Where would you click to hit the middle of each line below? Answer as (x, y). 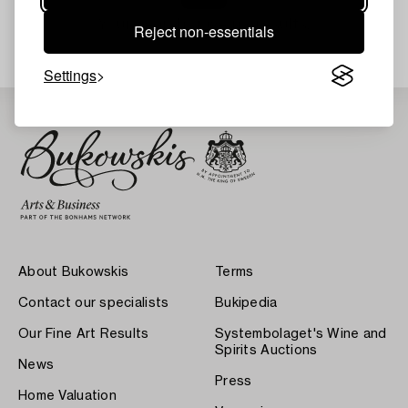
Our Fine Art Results (84, 334)
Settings (70, 75)
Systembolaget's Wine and (301, 334)
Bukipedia (246, 303)
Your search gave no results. (204, 24)
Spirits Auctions (266, 350)
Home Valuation (67, 396)
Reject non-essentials (204, 31)
